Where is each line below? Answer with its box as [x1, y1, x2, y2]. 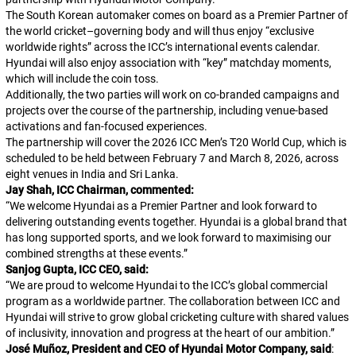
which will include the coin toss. [5, 72, 159, 85]
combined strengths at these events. [5, 247, 184, 260]
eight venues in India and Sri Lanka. [5, 168, 179, 180]
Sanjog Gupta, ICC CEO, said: [5, 263, 149, 276]
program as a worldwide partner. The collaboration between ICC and [5, 295, 340, 308]
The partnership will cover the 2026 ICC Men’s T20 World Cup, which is [5, 136, 346, 149]
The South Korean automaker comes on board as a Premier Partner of [5, 9, 348, 21]
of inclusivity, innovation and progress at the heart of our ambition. [5, 327, 331, 339]
